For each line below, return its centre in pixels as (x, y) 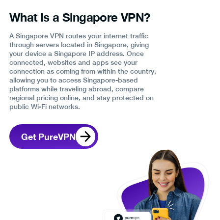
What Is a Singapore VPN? (80, 17)
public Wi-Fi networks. (45, 106)
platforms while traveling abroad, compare (77, 89)
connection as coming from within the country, (83, 71)
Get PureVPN (48, 136)
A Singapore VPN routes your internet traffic (79, 36)
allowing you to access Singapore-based (74, 80)
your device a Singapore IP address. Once (77, 53)
